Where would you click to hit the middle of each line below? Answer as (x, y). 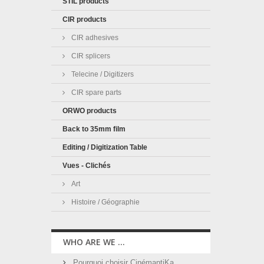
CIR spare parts (95, 93)
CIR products (85, 19)
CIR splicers (90, 56)
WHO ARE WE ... (94, 242)
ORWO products (90, 111)
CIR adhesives (94, 38)
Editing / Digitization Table (105, 147)
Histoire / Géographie (105, 202)
